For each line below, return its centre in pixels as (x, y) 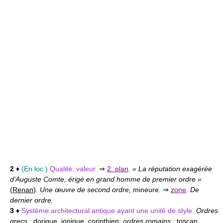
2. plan (118, 169)
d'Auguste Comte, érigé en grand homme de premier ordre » (106, 179)
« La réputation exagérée (172, 169)
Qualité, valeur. (74, 169)
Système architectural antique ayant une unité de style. (109, 211)
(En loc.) (35, 169)
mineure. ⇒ (151, 190)
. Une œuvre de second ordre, (84, 190)
